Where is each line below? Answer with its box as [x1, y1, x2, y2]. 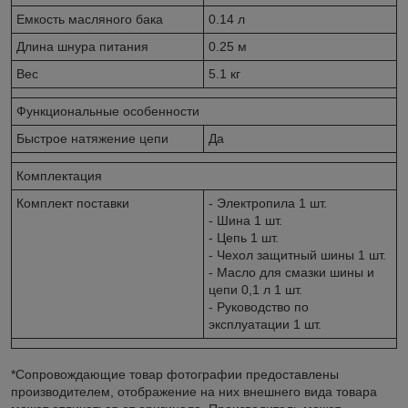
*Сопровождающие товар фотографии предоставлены [11, 366, 339, 382]
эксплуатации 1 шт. [209, 316, 321, 331]
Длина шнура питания [16, 38, 148, 54]
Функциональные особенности [16, 103, 199, 118]
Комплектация [16, 168, 102, 183]
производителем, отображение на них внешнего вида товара [11, 383, 377, 399]
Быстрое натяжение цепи [16, 130, 168, 146]
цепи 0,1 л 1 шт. [209, 281, 302, 297]
